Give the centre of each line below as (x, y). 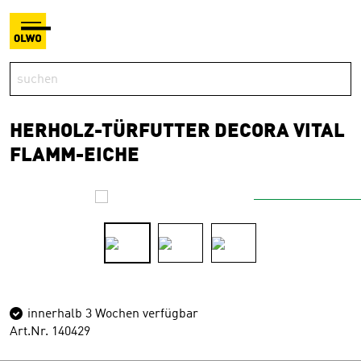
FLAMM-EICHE (75, 156)
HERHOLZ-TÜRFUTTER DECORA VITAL (177, 132)
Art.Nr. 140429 (50, 332)
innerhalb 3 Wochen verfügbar (111, 314)
